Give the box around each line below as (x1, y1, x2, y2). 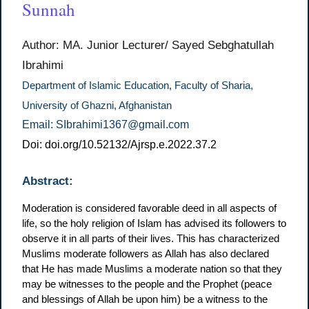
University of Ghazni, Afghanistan (22, 100, 172, 112)
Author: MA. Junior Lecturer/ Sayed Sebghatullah (22, 39, 275, 52)
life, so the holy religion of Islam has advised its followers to (22, 217, 287, 229)
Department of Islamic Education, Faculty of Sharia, (22, 80, 254, 92)
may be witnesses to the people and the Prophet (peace (22, 277, 272, 290)
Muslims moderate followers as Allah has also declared (22, 247, 270, 259)
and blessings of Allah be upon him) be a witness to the (22, 292, 268, 305)
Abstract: (22, 174, 74, 188)
